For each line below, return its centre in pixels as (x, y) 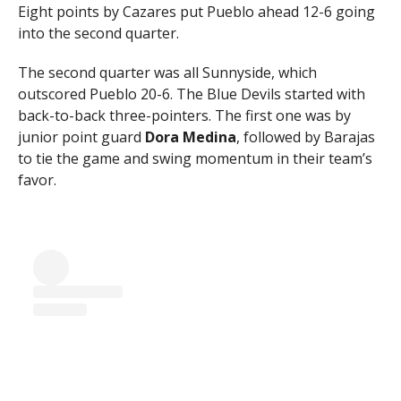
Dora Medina (190, 137)
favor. (37, 179)
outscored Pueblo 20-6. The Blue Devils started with (191, 94)
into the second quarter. (98, 33)
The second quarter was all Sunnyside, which (167, 72)
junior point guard (81, 137)
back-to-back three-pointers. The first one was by (184, 115)
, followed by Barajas (305, 137)
